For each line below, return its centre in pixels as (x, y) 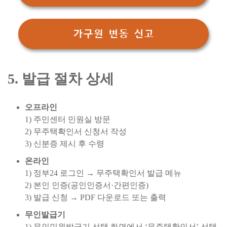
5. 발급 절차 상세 (61, 79)
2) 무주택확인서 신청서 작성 (76, 131)
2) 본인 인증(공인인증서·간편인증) (87, 185)
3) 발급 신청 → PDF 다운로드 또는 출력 (96, 197)
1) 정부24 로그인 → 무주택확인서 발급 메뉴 (103, 173)
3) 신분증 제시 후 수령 (65, 144)
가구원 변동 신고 (113, 34)
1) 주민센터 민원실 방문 (68, 119)
